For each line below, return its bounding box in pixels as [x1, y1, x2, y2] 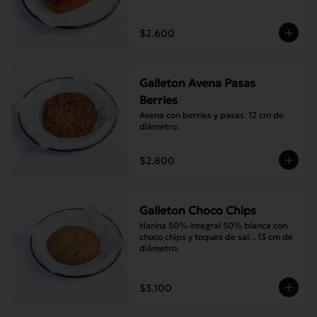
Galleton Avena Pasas [139, 76, 255, 90]
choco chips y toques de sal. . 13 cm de [139, 231, 293, 242]
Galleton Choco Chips [139, 203, 256, 217]
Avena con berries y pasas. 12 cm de [139, 110, 284, 120]
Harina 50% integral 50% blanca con [139, 220, 287, 231]
